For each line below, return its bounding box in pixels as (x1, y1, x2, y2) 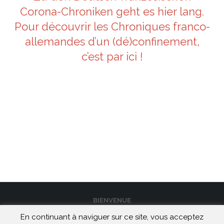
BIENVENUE (93, 196, 131, 204)
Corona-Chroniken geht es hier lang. (20, 4, 204, 18)
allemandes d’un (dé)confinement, (24, 34, 199, 48)
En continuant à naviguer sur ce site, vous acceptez (20, 212, 203, 221)
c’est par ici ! (81, 49, 143, 63)
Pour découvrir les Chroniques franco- (14, 19, 210, 33)
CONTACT (95, 212, 129, 220)
